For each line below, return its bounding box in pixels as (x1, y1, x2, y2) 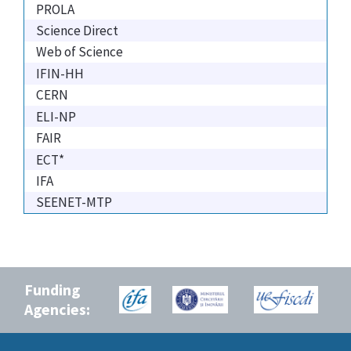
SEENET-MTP (36, 194, 112, 212)
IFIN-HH (36, 64, 84, 82)
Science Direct (36, 21, 118, 39)
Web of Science (36, 43, 123, 61)
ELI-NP (36, 107, 76, 125)
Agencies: (24, 299, 90, 319)
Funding (24, 280, 80, 299)
